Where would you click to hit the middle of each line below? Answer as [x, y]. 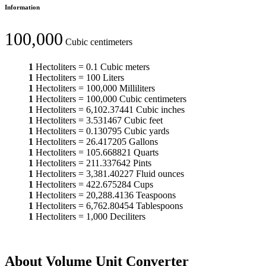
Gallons [143, 141]
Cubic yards [147, 131]
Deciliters [128, 216]
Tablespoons [159, 205]
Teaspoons [156, 195]
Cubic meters [125, 66]
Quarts [146, 152]
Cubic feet [143, 120]
